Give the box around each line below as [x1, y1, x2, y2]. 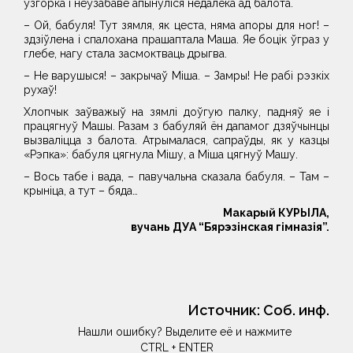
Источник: [188, 302, 263, 318]
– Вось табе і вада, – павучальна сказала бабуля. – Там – [24, 170, 329, 183]
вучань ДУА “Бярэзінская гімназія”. [131, 221, 329, 233]
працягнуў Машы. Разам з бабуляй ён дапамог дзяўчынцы [24, 120, 329, 132]
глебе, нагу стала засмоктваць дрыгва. [24, 47, 227, 60]
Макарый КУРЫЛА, [223, 206, 329, 219]
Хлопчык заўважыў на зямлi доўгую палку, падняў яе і [24, 106, 329, 118]
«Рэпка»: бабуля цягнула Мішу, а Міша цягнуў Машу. [24, 148, 298, 161]
